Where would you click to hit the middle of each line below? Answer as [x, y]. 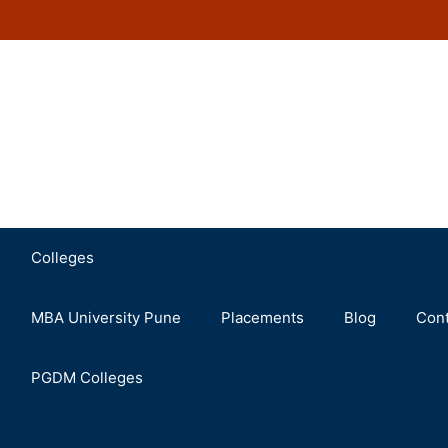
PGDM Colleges [87, 377]
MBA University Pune [106, 317]
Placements [263, 317]
